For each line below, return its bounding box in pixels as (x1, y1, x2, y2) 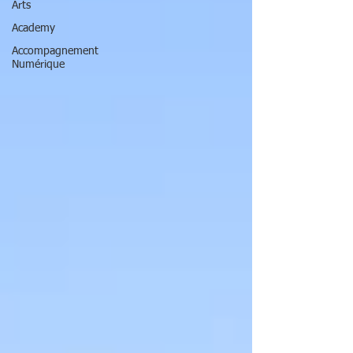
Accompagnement (12, 46, 98, 57)
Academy (12, 23, 55, 34)
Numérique (12, 59, 65, 70)
